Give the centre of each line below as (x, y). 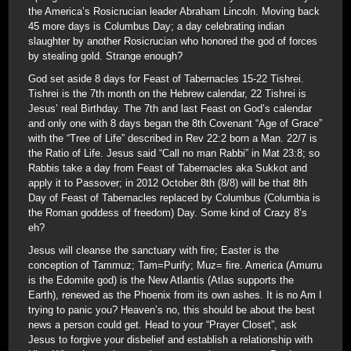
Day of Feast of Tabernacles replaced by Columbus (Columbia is (174, 198)
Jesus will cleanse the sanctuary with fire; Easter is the (154, 250)
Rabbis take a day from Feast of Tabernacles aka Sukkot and (168, 168)
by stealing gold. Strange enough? (105, 56)
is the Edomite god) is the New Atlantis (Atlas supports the (161, 280)
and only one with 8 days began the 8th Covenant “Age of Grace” (175, 123)
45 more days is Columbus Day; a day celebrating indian (156, 26)
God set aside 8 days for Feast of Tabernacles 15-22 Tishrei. (166, 79)
